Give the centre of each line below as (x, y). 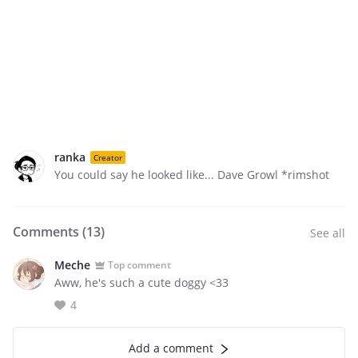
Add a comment (171, 348)
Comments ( (50, 232)
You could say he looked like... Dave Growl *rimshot (192, 175)
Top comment (139, 265)
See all (328, 233)
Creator (108, 157)
